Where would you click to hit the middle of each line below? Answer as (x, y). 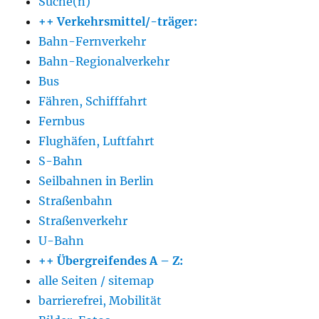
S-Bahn (61, 161)
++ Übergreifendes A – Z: (111, 261)
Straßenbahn (76, 201)
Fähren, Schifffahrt (93, 101)
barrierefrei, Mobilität (100, 301)
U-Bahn (62, 241)
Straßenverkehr (83, 221)
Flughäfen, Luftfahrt (97, 141)
